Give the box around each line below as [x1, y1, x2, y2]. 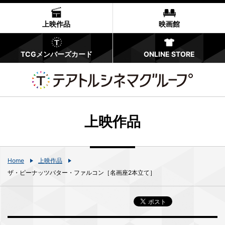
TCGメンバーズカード [20, 50, 92, 58]
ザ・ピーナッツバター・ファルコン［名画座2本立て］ [8, 169, 156, 176]
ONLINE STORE [143, 50, 195, 58]
